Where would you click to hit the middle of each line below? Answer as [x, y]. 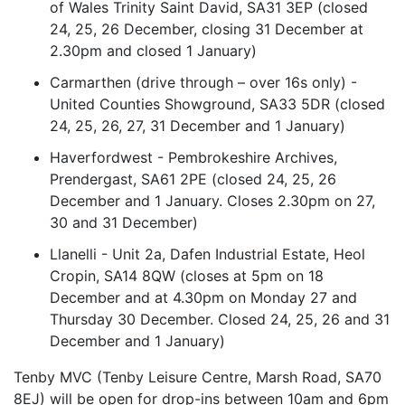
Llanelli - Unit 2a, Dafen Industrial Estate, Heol [207, 254]
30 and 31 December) [124, 223]
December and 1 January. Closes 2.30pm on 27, [212, 201]
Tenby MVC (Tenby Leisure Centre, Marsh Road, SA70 [198, 377]
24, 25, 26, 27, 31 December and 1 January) [198, 126]
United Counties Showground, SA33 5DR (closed [217, 104]
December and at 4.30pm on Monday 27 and [203, 298]
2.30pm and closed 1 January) [153, 51]
